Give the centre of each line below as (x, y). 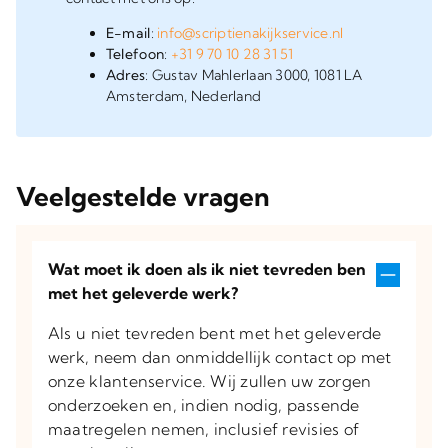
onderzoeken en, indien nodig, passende (203, 405)
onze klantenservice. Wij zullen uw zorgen (209, 381)
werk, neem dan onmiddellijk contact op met (219, 357)
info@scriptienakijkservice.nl (250, 33)
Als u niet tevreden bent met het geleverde (214, 333)
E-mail (128, 33)
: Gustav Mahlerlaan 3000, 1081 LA (254, 75)
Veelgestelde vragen (142, 196)
